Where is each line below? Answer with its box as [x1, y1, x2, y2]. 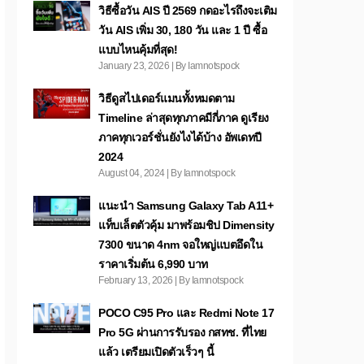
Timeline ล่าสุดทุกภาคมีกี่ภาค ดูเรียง [98, 111, 269, 124]
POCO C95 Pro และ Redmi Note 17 [98, 306, 274, 319]
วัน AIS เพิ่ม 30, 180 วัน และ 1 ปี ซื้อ [98, 24, 266, 37]
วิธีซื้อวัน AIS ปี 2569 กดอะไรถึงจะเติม [98, 4, 277, 17]
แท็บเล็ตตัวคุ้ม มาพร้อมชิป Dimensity [98, 219, 275, 232]
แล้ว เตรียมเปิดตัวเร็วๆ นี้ [98, 345, 214, 358]
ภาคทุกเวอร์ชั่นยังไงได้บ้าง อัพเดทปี [98, 131, 262, 144]
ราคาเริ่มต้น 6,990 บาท [98, 258, 208, 271]
